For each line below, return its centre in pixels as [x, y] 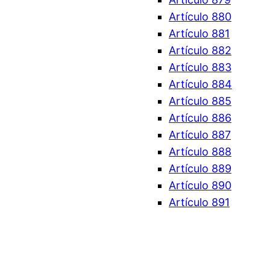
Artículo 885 [200, 101]
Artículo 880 [200, 17]
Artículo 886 [200, 118]
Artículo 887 [200, 135]
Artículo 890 [200, 186]
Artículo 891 [199, 202]
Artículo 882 [200, 51]
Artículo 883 [200, 67]
